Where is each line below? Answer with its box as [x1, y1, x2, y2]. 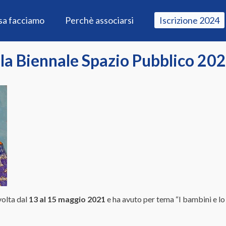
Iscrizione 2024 [159, 15, 220, 26]
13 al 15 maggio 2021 [29, 194, 105, 204]
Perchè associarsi [65, 15, 134, 26]
